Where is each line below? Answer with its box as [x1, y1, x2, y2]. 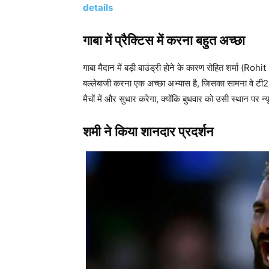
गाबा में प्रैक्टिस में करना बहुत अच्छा [83, 32, 245, 48]
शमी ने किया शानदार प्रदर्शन [83, 124, 214, 139]
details [83, 1, 113, 13]
